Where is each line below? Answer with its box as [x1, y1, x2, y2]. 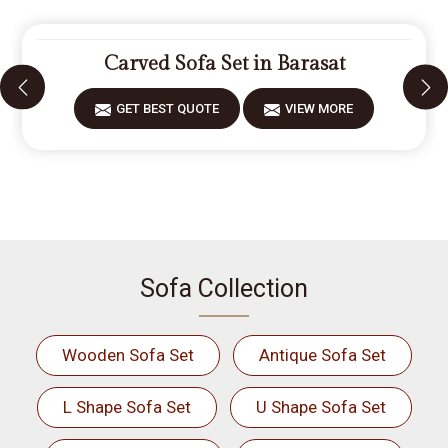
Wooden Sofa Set [62, 345, 194, 365]
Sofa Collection [140, 274, 308, 303]
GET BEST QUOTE [116, 101, 219, 116]
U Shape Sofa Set [255, 397, 386, 417]
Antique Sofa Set [259, 345, 386, 365]
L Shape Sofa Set [62, 397, 191, 417]
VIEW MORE [285, 101, 353, 116]
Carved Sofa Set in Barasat [103, 52, 345, 76]
